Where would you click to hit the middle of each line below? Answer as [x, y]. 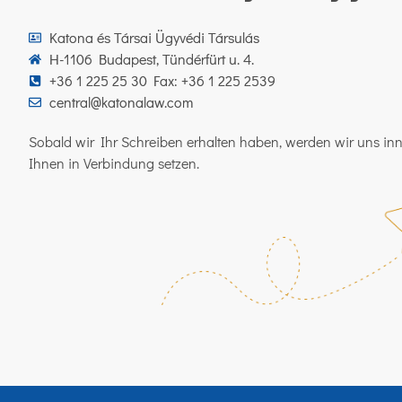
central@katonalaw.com [121, 101]
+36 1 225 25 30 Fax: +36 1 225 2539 [162, 80]
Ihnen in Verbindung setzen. [114, 162]
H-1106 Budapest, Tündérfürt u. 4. [151, 58]
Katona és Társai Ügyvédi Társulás [154, 37]
